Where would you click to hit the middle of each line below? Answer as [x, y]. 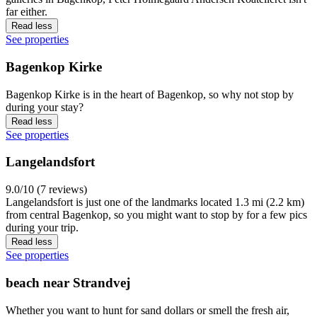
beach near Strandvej [68, 282]
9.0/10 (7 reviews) [46, 190]
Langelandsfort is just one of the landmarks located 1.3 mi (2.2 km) [155, 202]
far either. [27, 12]
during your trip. [42, 228]
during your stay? [45, 107]
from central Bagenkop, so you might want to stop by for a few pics [156, 215]
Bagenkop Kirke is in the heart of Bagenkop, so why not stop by [150, 94]
